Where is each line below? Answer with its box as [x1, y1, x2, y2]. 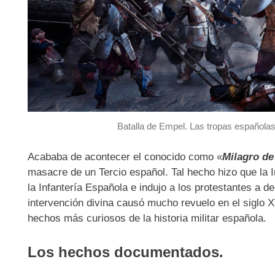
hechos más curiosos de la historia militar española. [27, 212, 266, 224]
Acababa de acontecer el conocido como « [27, 150, 222, 163]
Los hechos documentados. [27, 244, 223, 261]
